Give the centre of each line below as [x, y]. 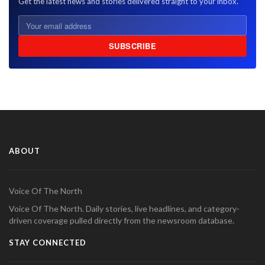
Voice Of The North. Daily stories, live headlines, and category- [124, 209]
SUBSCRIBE [132, 46]
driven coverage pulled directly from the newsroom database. [122, 220]
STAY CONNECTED [48, 243]
